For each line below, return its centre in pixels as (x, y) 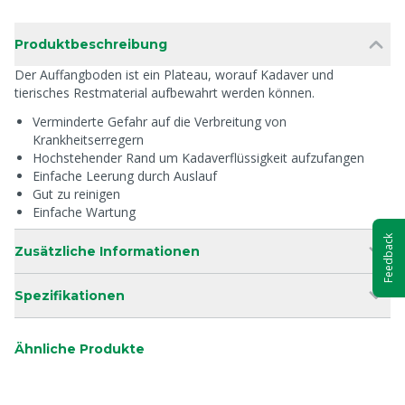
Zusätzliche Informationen (107, 251)
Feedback (388, 258)
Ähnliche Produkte (80, 349)
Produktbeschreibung (91, 44)
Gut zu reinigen (76, 194)
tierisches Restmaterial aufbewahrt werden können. (165, 93)
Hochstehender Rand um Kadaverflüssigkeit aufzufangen (198, 158)
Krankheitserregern (88, 140)
